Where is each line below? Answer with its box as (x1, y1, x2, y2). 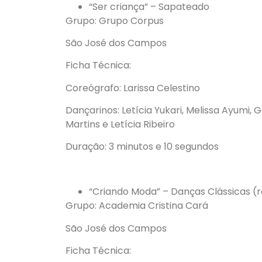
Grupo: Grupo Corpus (65, 13, 164, 27)
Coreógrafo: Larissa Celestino (65, 81, 200, 95)
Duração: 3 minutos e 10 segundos (65, 140, 219, 154)
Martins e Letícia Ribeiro (65, 118, 175, 132)
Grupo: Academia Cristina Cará (65, 199, 208, 213)
